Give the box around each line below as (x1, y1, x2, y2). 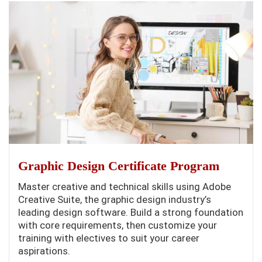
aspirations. (18, 244, 70, 257)
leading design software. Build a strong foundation (18, 206, 243, 218)
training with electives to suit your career (18, 232, 199, 244)
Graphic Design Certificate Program (18, 158, 219, 173)
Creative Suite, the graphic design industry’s (18, 193, 211, 205)
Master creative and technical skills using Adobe (18, 180, 231, 192)
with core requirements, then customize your (18, 219, 217, 231)
